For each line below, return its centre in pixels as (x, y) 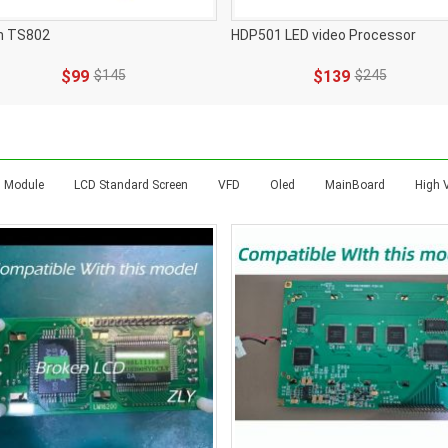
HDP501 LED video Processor (323, 35)
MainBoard (355, 185)
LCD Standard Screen (131, 185)
